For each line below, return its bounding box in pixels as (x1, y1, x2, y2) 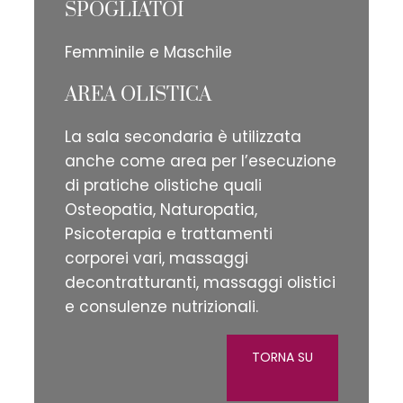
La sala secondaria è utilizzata (65, 126, 301, 148)
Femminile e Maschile (65, 41, 232, 64)
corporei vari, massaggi (65, 247, 248, 270)
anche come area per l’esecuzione (65, 150, 336, 173)
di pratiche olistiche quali (65, 175, 262, 197)
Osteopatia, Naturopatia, (65, 199, 257, 221)
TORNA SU (252, 348, 313, 367)
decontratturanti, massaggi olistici (65, 272, 336, 294)
